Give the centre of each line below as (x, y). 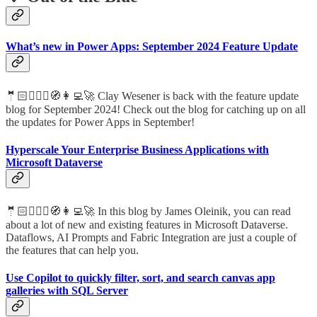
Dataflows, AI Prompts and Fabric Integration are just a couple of (151, 238)
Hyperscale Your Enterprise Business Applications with (137, 149)
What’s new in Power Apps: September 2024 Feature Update (152, 47)
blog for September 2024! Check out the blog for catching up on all (156, 109)
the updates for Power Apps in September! (100, 122)
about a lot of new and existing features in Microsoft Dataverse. (147, 225)
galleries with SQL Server (67, 291)
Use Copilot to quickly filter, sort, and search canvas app (140, 278)
